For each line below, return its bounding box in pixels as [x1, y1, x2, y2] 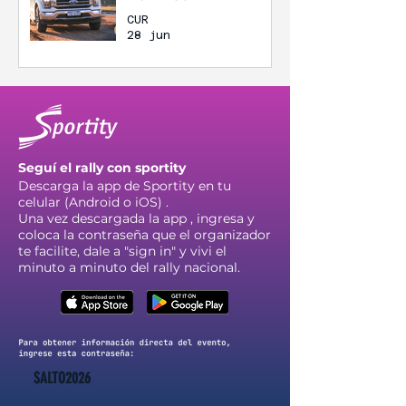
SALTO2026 [34, 369, 92, 387]
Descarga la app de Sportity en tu [18, 178, 231, 194]
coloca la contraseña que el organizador [18, 227, 271, 243]
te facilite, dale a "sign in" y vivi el [18, 243, 227, 259]
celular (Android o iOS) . [18, 194, 169, 210]
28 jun [127, 28, 170, 42]
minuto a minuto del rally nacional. [18, 259, 240, 275]
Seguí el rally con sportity [18, 159, 186, 176]
